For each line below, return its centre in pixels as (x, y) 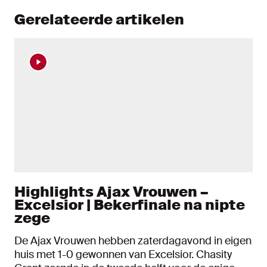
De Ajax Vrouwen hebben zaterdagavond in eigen (133, 241)
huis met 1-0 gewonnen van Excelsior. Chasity (123, 254)
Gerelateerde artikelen (99, 19)
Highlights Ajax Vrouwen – (111, 192)
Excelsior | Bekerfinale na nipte (130, 205)
